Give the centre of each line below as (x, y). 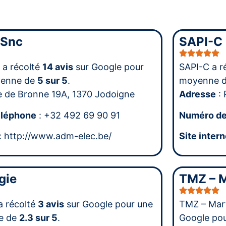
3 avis (51, 204)
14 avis (58, 67)
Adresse (198, 94)
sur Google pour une (108, 204)
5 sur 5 (52, 81)
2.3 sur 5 (38, 218)
